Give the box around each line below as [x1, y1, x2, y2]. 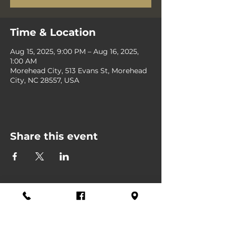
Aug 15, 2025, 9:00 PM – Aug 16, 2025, [10, 46, 139, 56]
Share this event [10, 130, 98, 142]
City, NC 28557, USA [10, 75, 79, 85]
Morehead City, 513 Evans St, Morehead [10, 66, 147, 75]
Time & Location [10, 26, 96, 38]
